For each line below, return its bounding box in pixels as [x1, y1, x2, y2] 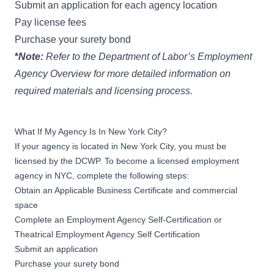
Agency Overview [15, 68, 91, 79]
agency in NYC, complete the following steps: [15, 170, 191, 180]
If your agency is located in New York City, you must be [15, 141, 226, 151]
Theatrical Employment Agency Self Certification [15, 229, 200, 239]
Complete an [15, 214, 67, 224]
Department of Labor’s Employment [98, 51, 252, 62]
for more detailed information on [91, 68, 231, 79]
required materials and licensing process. [15, 85, 193, 96]
